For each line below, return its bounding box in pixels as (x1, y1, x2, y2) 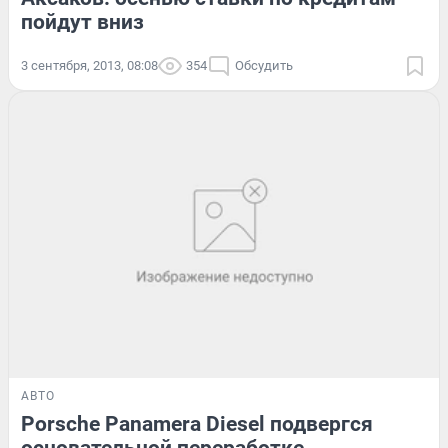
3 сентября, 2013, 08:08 (21, 57, 158, 73)
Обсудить (235, 57, 293, 73)
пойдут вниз (21, 9, 144, 34)
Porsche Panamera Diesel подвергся (21, 412, 373, 437)
